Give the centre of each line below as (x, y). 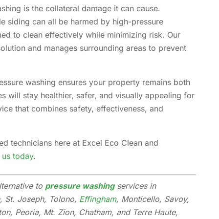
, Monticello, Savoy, (153, 199)
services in (135, 186)
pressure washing (80, 186)
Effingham (98, 199)
